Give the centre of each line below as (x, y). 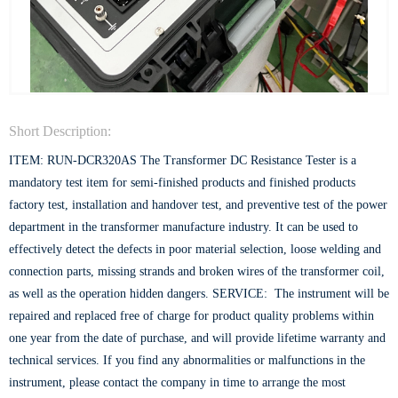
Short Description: (60, 131)
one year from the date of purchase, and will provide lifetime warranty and (197, 338)
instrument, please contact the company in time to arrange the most (177, 382)
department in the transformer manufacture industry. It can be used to (183, 227)
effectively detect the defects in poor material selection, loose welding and (195, 249)
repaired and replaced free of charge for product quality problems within (191, 315)
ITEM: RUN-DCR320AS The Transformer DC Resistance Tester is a (183, 160)
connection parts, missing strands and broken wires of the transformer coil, (197, 271)
